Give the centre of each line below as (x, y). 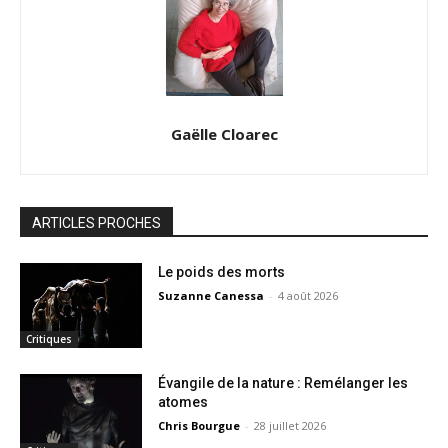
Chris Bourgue (199, 426)
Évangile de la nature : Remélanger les (283, 383)
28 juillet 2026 (290, 426)
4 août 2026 (308, 295)
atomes (183, 402)
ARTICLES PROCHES (96, 222)
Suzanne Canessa (211, 295)
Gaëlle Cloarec (224, 133)
